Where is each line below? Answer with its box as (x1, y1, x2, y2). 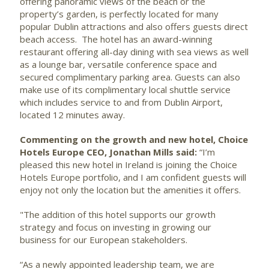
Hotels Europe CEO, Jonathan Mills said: (20, 145, 197, 158)
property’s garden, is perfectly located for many (20, 7, 219, 20)
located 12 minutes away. (20, 108, 125, 121)
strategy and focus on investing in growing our (20, 220, 211, 233)
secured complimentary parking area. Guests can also (20, 70, 240, 83)
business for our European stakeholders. (20, 233, 190, 246)
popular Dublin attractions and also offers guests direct (20, 20, 248, 32)
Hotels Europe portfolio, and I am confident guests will (20, 171, 246, 183)
